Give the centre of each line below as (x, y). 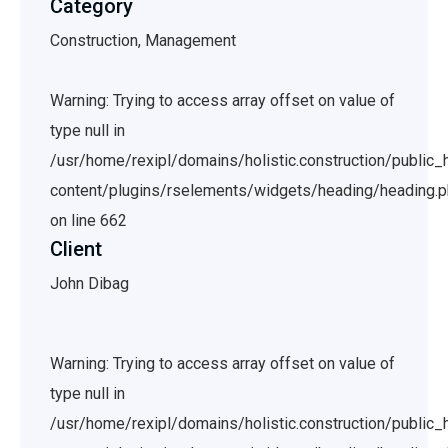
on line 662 (88, 220)
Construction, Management (143, 40)
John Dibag (89, 283)
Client (76, 249)
